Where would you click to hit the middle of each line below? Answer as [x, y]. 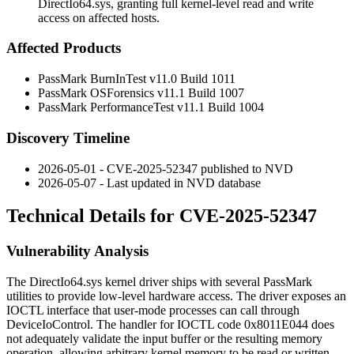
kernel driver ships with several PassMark [207, 282]
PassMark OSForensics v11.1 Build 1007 [141, 93]
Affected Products [64, 48]
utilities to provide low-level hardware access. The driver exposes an [176, 296]
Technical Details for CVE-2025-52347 [162, 216]
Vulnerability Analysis [77, 251]
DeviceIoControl [48, 325]
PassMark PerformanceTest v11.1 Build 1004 [151, 107]
